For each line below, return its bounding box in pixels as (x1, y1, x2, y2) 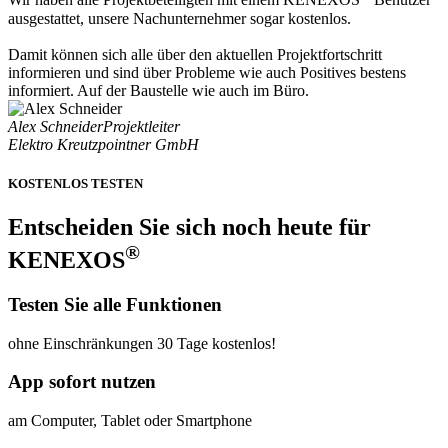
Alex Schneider (8, 117, 103, 135)
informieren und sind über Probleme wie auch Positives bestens (8, 63, 406, 81)
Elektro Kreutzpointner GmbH (8, 135, 199, 153)
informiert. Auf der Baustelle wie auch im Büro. (8, 81, 309, 99)
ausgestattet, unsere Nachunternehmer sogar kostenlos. (8, 9, 351, 27)
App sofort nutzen (8, 371, 156, 393)
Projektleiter (103, 117, 180, 135)
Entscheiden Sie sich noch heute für (8, 214, 371, 241)
